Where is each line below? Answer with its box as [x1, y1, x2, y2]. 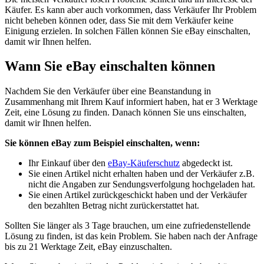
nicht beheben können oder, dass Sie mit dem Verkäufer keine [5, 15, 233, 25]
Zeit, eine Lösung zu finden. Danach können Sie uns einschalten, [5, 107, 246, 118]
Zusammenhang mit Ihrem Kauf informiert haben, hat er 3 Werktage [5, 97, 258, 107]
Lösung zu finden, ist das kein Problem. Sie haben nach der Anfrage [5, 231, 258, 242]
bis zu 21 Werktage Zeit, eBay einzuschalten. [5, 242, 172, 252]
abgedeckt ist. [180, 158, 233, 169]
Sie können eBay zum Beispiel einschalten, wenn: [5, 138, 200, 148]
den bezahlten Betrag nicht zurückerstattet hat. [28, 200, 199, 211]
